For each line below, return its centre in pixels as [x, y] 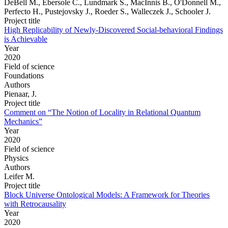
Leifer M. [19, 176]
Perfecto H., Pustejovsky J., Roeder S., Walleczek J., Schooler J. [107, 11]
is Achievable [26, 39]
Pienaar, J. [20, 94]
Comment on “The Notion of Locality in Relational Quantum [102, 112]
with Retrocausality [35, 204]
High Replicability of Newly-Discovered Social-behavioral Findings [113, 30]
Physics [16, 158]
